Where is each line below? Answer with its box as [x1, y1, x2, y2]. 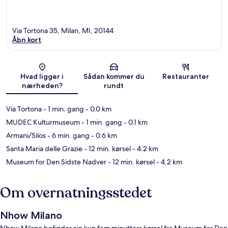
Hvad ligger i [20, 71, 64, 81]
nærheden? [21, 80, 63, 90]
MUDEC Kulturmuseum [6, 117, 80, 127]
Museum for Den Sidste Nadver [6, 157, 106, 166]
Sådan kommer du [83, 71, 145, 81]
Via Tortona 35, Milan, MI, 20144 [12, 25, 113, 35]
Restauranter [162, 71, 210, 81]
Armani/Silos [6, 130, 46, 140]
